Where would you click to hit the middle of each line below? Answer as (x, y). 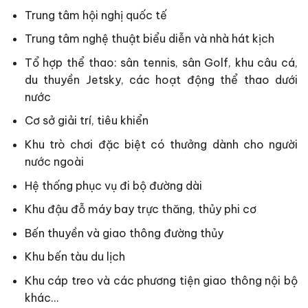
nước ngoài (54, 162)
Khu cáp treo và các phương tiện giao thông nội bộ (161, 280)
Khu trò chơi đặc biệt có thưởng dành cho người (161, 144)
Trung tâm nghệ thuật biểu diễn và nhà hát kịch (149, 39)
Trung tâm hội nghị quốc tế (96, 15)
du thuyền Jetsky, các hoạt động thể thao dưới (161, 79)
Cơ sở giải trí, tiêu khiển (86, 121)
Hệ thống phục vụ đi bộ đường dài (113, 185)
